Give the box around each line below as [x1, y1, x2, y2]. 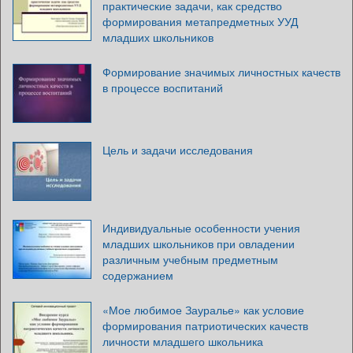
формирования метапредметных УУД [102, 13, 298, 29]
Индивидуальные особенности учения [102, 219, 300, 236]
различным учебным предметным [102, 251, 278, 267]
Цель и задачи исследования [102, 141, 253, 158]
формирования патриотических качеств [102, 317, 308, 333]
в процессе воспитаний [102, 79, 223, 95]
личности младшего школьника [102, 333, 263, 349]
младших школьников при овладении [102, 235, 295, 251]
